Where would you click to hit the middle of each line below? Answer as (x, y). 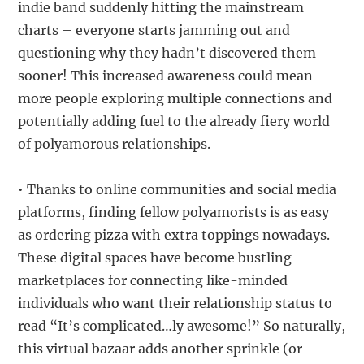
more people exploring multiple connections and (175, 98)
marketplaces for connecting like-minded (153, 280)
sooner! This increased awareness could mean (166, 75)
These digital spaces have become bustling (155, 257)
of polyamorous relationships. (115, 143)
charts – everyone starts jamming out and (154, 30)
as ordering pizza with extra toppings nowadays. (174, 234)
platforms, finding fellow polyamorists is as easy (174, 212)
